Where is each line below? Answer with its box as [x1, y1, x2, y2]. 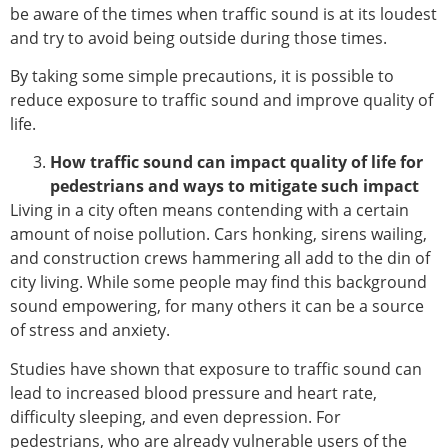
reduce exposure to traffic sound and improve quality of [10, 89, 433, 112]
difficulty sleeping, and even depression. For [10, 405, 341, 428]
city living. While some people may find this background [10, 271, 427, 294]
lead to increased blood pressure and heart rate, [10, 381, 377, 404]
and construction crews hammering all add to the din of [10, 247, 430, 270]
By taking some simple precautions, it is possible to [10, 65, 394, 88]
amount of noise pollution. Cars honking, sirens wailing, [10, 223, 427, 246]
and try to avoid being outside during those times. [10, 26, 387, 49]
